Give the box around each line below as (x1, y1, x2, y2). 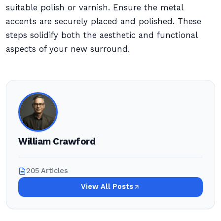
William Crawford (18, 136, 96, 147)
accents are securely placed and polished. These (6, 17, 201, 26)
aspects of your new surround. (6, 44, 130, 54)
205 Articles (26, 167, 68, 175)
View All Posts (81, 183, 133, 191)
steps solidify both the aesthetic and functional (6, 31, 197, 40)
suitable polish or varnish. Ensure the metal (6, 3, 183, 12)
